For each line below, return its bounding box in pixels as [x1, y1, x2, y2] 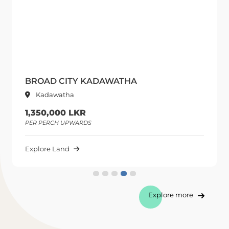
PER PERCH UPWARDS [25, 119, 91, 127]
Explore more [148, 191, 193, 199]
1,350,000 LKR [25, 108, 86, 118]
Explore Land [25, 145, 70, 153]
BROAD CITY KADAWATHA [25, 76, 137, 86]
